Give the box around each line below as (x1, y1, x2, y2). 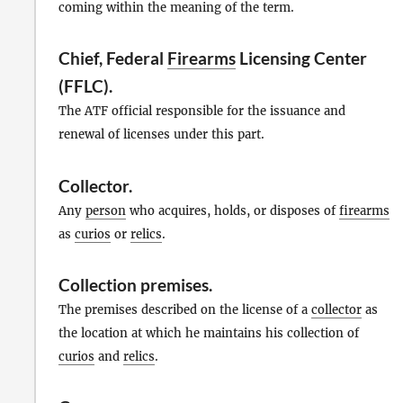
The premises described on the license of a (58, 301, 311, 318)
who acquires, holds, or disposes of (126, 202, 339, 219)
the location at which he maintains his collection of (58, 325, 359, 341)
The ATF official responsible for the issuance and (58, 103, 345, 120)
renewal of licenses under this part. (58, 127, 264, 143)
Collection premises (58, 273, 209, 295)
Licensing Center (236, 48, 367, 69)
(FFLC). (58, 76, 112, 97)
